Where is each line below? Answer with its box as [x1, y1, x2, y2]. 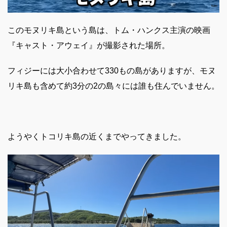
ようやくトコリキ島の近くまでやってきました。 [8, 132, 186, 141]
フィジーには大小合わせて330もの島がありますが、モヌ [8, 66, 216, 75]
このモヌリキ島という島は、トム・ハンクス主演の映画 [8, 25, 210, 34]
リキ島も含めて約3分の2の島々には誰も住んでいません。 [8, 81, 219, 90]
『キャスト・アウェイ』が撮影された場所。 [8, 41, 170, 50]
